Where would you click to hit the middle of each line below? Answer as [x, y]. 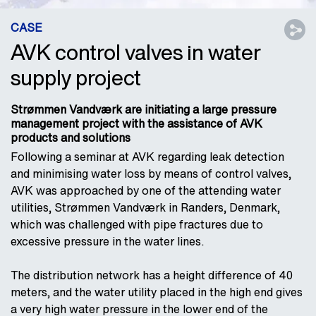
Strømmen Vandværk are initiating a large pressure [144, 109]
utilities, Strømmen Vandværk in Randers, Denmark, [145, 207]
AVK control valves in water [136, 52]
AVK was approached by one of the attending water [146, 190]
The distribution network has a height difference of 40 [152, 275]
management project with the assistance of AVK [136, 123]
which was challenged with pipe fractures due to [137, 224]
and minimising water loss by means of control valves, [151, 174]
